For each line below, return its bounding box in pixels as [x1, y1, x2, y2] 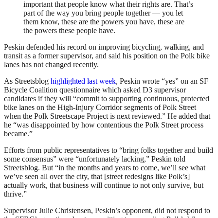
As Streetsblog [4, 77, 51, 86]
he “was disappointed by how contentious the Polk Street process [4, 121, 203, 129]
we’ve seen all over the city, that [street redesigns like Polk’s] [4, 172, 190, 181]
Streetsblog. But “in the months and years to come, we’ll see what [4, 163, 205, 172]
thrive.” [4, 190, 27, 199]
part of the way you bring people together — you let [23, 9, 183, 18]
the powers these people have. [23, 26, 115, 35]
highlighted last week [51, 77, 116, 86]
